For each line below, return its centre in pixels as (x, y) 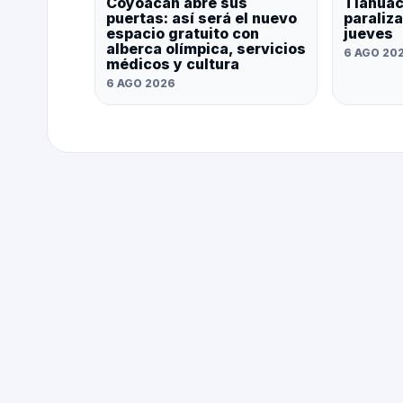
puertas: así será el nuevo (201, 18)
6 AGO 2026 (141, 84)
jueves (368, 34)
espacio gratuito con (183, 34)
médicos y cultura (173, 64)
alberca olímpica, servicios (206, 49)
